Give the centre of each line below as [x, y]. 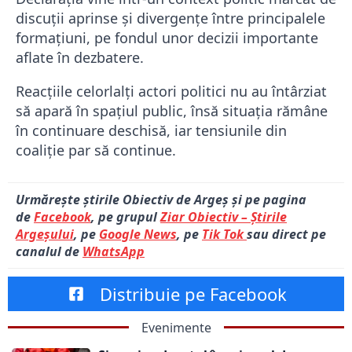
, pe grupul [126, 216]
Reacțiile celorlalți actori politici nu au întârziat [171, 91]
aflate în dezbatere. [80, 57]
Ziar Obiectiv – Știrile [224, 216]
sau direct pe [286, 234]
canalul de [49, 251]
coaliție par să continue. [96, 150]
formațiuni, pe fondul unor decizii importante [167, 37]
